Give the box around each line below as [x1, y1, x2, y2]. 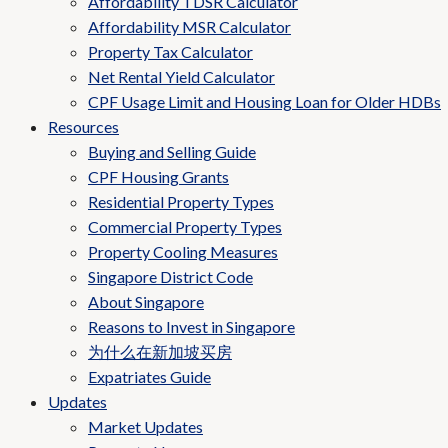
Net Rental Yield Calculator [88, 67, 275, 86]
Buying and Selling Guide [88, 142, 256, 161]
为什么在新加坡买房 [88, 342, 232, 361]
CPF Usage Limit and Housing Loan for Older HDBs [88, 92, 441, 111]
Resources [48, 117, 119, 136]
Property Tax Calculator [88, 42, 253, 61]
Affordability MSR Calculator [88, 17, 291, 36]
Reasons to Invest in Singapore [88, 317, 295, 336]
